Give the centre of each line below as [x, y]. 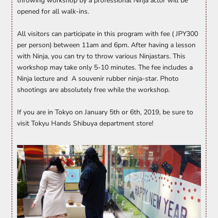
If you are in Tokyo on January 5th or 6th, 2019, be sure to [105, 112]
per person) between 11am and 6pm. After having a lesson [106, 45]
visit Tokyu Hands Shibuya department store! [85, 123]
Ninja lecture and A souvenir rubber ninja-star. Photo [98, 78]
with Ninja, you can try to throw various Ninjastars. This [101, 56]
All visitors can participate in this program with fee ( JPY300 [108, 34]
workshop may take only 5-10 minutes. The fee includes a [105, 67]
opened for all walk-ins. [53, 11]
